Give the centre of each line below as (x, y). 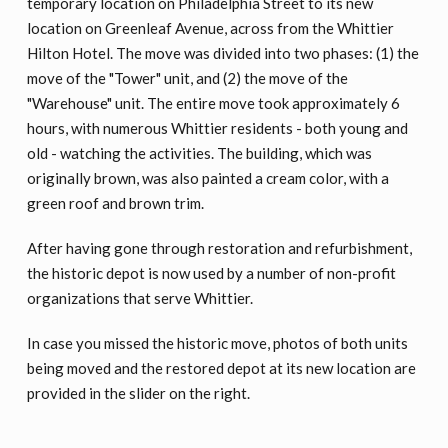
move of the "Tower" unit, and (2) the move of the (187, 78)
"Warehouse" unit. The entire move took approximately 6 (213, 103)
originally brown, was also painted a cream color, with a (207, 178)
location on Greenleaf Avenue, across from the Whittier (210, 28)
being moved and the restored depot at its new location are (221, 367)
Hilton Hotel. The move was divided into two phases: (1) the (222, 53)
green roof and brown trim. (115, 203)
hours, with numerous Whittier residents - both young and (217, 128)
